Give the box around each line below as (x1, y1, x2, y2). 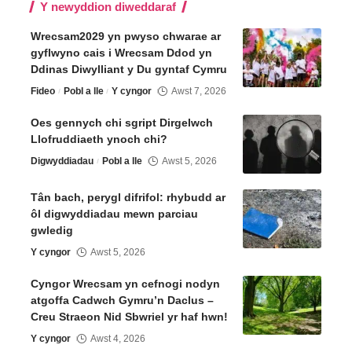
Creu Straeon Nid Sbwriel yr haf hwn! (31, 310, 231, 324)
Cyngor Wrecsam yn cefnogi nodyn (31, 277, 220, 291)
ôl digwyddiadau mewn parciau (31, 207, 198, 221)
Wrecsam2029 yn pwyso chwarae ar (31, 30, 221, 43)
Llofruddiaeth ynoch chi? (31, 133, 167, 146)
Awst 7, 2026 (171, 86, 227, 97)
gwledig (31, 224, 73, 237)
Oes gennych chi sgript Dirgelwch (31, 116, 213, 130)
